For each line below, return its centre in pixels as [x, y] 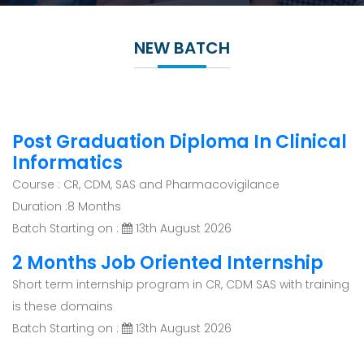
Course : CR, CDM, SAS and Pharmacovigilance [146, 185]
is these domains [63, 307]
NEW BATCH [182, 48]
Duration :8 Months [67, 207]
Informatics [67, 163]
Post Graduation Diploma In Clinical [180, 142]
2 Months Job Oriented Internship [168, 263]
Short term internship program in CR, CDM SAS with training [181, 285]
